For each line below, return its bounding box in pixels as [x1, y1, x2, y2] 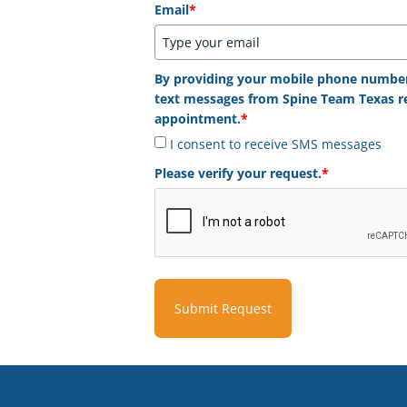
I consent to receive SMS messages [170, 135, 382, 154]
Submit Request [174, 300, 272, 318]
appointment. [154, 109, 241, 127]
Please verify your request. [154, 164, 322, 183]
